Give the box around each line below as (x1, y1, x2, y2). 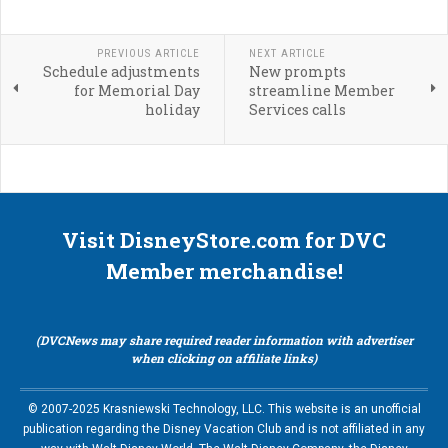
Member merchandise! (105, 257, 343, 286)
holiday (144, 100, 200, 120)
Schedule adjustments (42, 62, 200, 82)
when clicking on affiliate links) (131, 350, 317, 367)
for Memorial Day (73, 81, 200, 101)
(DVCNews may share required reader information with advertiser (35, 332, 413, 349)
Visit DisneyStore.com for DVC (62, 226, 386, 255)
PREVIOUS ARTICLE (96, 47, 200, 61)
